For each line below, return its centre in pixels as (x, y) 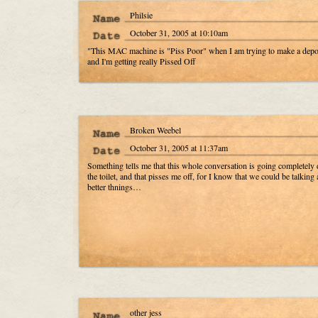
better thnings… (114, 187)
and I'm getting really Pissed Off (141, 61)
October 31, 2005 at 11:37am (179, 148)
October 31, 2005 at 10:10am (179, 33)
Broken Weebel (155, 130)
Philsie (141, 15)
